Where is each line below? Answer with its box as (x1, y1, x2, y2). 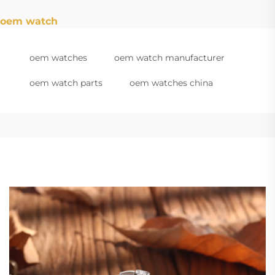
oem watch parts (29, 77, 103, 88)
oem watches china (130, 77, 213, 88)
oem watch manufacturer (114, 52, 225, 63)
